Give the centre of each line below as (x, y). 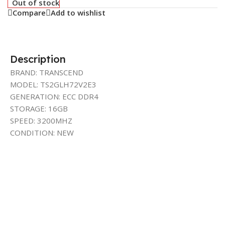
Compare (29, 13)
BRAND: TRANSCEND (47, 72)
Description (38, 59)
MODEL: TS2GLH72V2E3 (53, 84)
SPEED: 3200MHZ (41, 120)
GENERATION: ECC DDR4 (54, 96)
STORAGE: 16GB (39, 108)
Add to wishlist (78, 13)
